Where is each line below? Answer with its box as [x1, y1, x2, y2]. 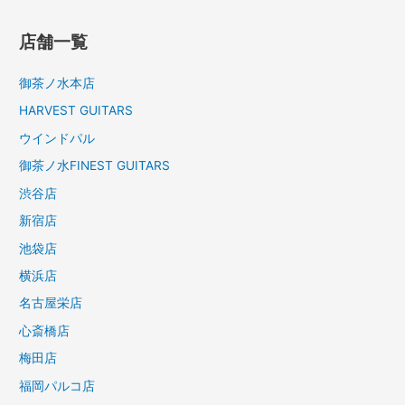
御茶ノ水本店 [19, 76, 96, 91]
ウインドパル [19, 130, 96, 146]
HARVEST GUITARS [19, 103, 134, 118]
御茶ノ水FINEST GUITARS [19, 158, 171, 174]
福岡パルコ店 [19, 378, 96, 393]
